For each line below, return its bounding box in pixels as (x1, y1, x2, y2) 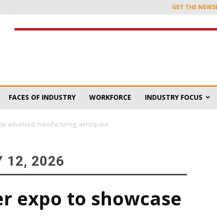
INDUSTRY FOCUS (145, 93, 202, 102)
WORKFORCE (89, 93, 131, 102)
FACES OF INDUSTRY (9, 93, 76, 102)
